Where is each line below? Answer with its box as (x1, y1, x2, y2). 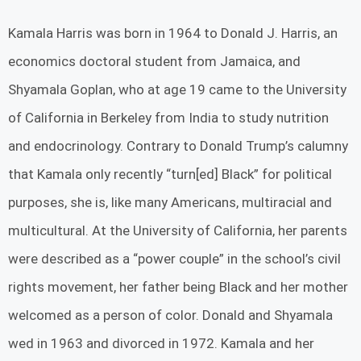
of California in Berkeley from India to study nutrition (8, 109, 329, 126)
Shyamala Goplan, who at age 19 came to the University (8, 81, 346, 98)
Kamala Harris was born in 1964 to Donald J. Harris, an (8, 24, 338, 41)
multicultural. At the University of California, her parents (8, 222, 347, 239)
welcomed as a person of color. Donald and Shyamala (8, 306, 333, 323)
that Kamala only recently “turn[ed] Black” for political (8, 165, 332, 182)
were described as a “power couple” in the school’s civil (8, 250, 341, 267)
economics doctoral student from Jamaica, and (8, 52, 301, 69)
